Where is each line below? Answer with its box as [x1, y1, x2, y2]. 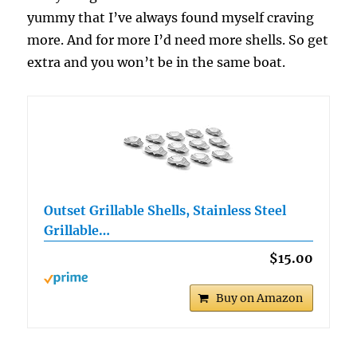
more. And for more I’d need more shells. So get [27, 31, 329, 48]
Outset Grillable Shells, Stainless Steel [44, 202, 287, 218]
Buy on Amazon [215, 290, 303, 305]
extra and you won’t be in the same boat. [27, 53, 286, 70]
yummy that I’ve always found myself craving [27, 9, 315, 25]
